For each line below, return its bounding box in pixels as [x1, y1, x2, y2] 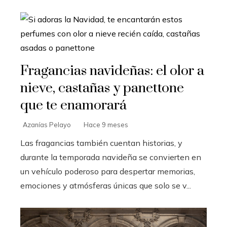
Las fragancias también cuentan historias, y [20, 137, 182, 148]
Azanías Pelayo [23, 120, 71, 129]
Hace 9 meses [84, 120, 128, 129]
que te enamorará [20, 96, 127, 114]
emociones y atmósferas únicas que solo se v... [20, 180, 191, 191]
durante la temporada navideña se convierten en [20, 152, 201, 162]
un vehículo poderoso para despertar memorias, [20, 166, 195, 176]
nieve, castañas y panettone [20, 79, 184, 97]
